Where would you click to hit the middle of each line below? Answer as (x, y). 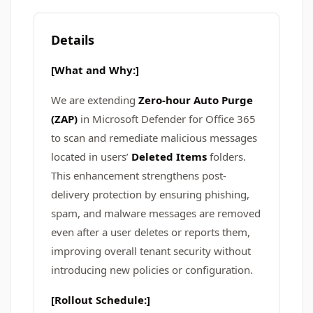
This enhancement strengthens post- (139, 175)
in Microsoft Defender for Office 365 (167, 119)
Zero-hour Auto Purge (196, 100)
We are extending (95, 100)
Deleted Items (169, 156)
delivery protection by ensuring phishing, (150, 194)
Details (73, 40)
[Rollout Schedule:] (101, 300)
